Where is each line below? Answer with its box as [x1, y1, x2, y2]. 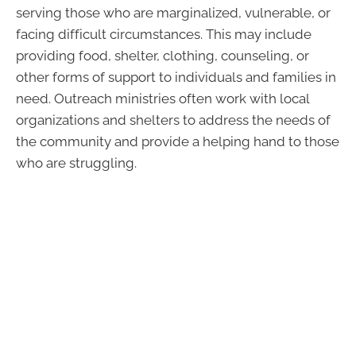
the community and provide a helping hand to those [16, 133, 339, 149]
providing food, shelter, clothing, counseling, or [16, 47, 309, 64]
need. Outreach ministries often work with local [16, 90, 309, 106]
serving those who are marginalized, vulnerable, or [16, 4, 331, 21]
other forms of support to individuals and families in [16, 68, 336, 85]
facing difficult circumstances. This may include [16, 25, 311, 42]
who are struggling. [16, 154, 137, 171]
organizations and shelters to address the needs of [16, 111, 331, 128]
